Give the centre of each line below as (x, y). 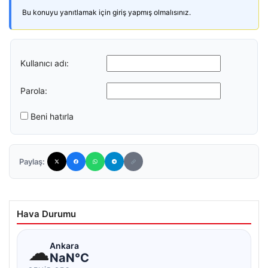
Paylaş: (32, 162)
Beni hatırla (52, 116)
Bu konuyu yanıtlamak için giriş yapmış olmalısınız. (106, 12)
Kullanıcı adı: (45, 63)
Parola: (34, 90)
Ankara (64, 245)
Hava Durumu (46, 214)
